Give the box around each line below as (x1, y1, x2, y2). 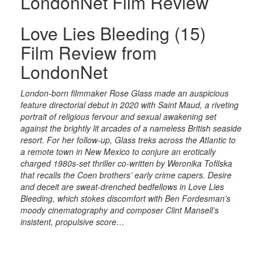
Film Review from (20, 40, 157, 65)
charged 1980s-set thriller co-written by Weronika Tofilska (20, 157, 232, 170)
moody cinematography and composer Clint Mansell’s (20, 204, 219, 216)
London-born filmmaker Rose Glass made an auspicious (20, 87, 229, 99)
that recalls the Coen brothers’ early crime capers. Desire (20, 169, 232, 181)
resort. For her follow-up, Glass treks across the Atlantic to (20, 134, 236, 146)
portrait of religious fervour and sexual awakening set (20, 111, 216, 123)
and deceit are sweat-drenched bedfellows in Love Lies (20, 181, 224, 193)
